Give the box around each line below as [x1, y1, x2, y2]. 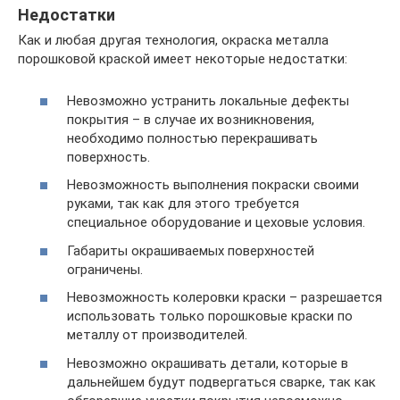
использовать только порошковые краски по [67, 308, 353, 324]
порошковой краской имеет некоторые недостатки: [18, 51, 347, 67]
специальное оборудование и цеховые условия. [67, 214, 365, 230]
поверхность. [67, 148, 150, 165]
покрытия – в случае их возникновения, [67, 111, 314, 128]
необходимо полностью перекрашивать [67, 129, 318, 146]
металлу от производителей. [67, 327, 247, 343]
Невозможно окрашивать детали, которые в [67, 354, 348, 371]
